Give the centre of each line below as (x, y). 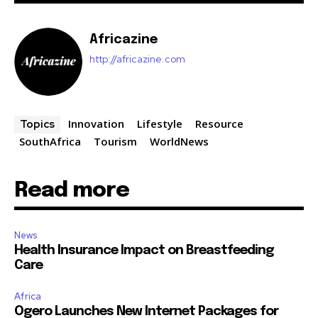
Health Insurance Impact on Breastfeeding (144, 250)
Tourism (115, 141)
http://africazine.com (137, 59)
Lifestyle (160, 123)
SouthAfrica (50, 141)
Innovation (96, 123)
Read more (72, 190)
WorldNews (179, 141)
